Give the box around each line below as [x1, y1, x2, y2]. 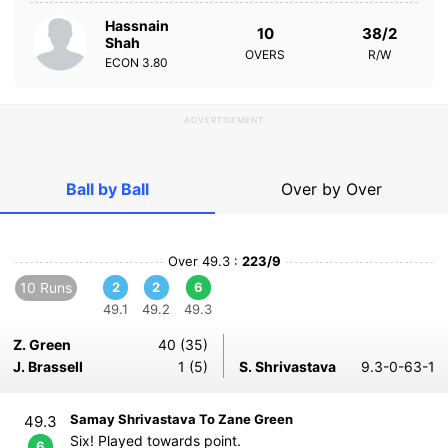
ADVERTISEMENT [183, 115, 265, 125]
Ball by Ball [66, 179, 149, 199]
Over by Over [281, 179, 382, 199]
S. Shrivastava [239, 358, 336, 375]
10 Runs [20, 279, 72, 296]
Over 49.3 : [167, 253, 242, 269]
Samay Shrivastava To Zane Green [70, 411, 293, 427]
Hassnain [105, 16, 169, 34]
